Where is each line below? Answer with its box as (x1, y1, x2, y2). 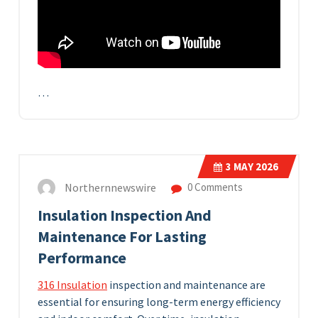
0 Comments (185, 180, 243, 194)
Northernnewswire (65, 180, 156, 195)
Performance (38, 248, 126, 268)
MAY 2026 (231, 160, 278, 174)
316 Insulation (38, 278, 107, 292)
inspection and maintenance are (107, 278, 265, 292)
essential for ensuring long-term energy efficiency (38, 295, 280, 309)
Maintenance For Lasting (38, 227, 207, 247)
